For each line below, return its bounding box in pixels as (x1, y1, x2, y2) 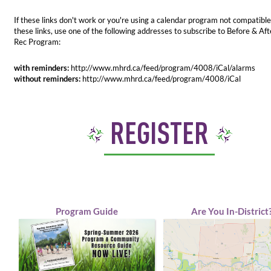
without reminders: (14, 73, 81, 83)
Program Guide (56, 205, 119, 217)
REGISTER (109, 114, 209, 150)
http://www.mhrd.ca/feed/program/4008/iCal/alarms (69, 62, 256, 73)
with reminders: (14, 62, 70, 73)
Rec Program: (14, 36, 61, 47)
